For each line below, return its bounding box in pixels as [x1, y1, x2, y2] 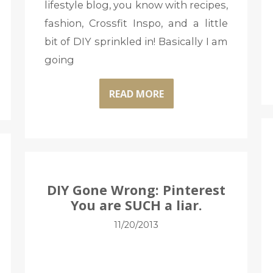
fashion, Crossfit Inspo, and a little [44, 17, 229, 30]
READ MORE [108, 87, 164, 101]
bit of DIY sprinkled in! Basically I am [44, 35, 229, 48]
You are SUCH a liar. [70, 196, 202, 214]
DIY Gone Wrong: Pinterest [47, 181, 226, 199]
